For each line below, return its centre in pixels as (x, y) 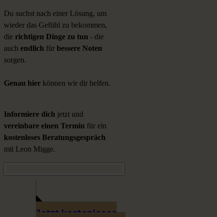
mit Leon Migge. (30, 149)
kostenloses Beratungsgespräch (55, 138)
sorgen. (15, 60)
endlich (33, 48)
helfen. (99, 83)
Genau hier (22, 83)
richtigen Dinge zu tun (52, 37)
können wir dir (64, 83)
